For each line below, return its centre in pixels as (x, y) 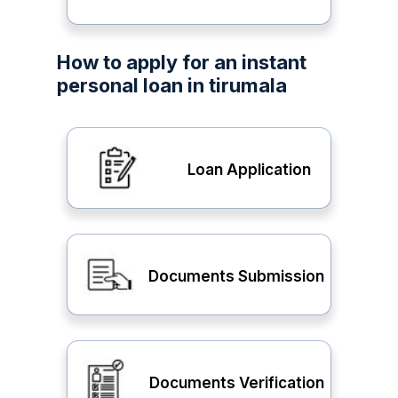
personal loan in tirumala (172, 85)
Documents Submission (236, 276)
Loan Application (250, 169)
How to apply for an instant (182, 62)
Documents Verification (236, 382)
